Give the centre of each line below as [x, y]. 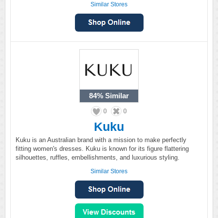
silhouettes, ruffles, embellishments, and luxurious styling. [98, 157]
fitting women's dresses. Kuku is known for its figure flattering [102, 149]
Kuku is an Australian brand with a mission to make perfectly [101, 140]
